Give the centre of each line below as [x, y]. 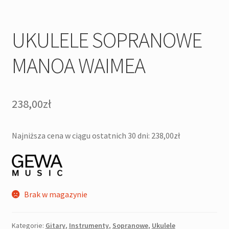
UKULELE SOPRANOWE [107, 40]
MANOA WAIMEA [78, 66]
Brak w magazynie [56, 194]
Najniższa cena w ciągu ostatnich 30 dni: [81, 136]
